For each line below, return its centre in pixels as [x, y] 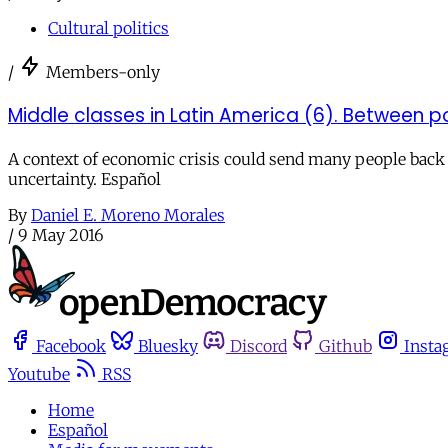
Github [345, 345]
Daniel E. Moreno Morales [128, 214]
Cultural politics [108, 28]
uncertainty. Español [84, 178]
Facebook [71, 345]
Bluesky [168, 345]
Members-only [103, 72]
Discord [258, 345]
